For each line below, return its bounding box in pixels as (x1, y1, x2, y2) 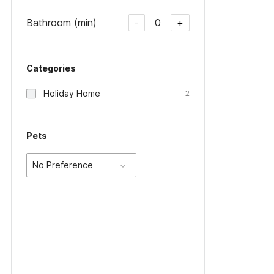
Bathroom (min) (26, 16, 97, 29)
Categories (26, 63, 76, 73)
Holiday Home (43, 88, 100, 98)
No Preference (32, 160, 93, 170)
